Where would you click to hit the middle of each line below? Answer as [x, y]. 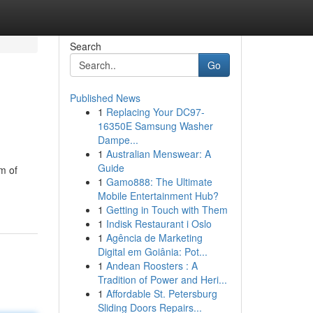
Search [85, 46]
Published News [105, 98]
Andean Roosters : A [152, 265]
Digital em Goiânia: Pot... [152, 252]
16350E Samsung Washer [155, 126]
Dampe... [118, 140]
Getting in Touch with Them [167, 210]
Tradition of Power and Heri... [162, 279]
